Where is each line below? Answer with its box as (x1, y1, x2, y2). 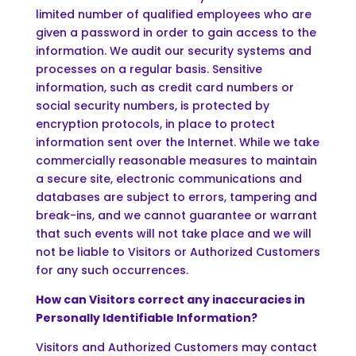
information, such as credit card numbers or (35, 79, 294, 95)
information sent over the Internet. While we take (35, 133, 319, 150)
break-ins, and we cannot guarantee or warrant (35, 207, 317, 223)
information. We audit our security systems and (35, 42, 311, 59)
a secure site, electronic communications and (35, 170, 302, 187)
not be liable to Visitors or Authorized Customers (35, 243, 320, 260)
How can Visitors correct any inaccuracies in (35, 291, 305, 308)
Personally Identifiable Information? (35, 309, 257, 326)
